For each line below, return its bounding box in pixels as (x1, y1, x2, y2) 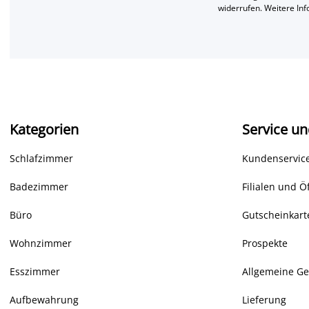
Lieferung (242, 293, 286, 306)
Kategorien (10, 120, 79, 139)
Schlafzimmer (10, 152, 73, 165)
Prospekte (242, 237, 288, 250)
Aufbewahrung (10, 293, 79, 306)
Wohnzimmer (10, 237, 72, 250)
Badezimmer (10, 180, 68, 193)
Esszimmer (10, 265, 60, 278)
